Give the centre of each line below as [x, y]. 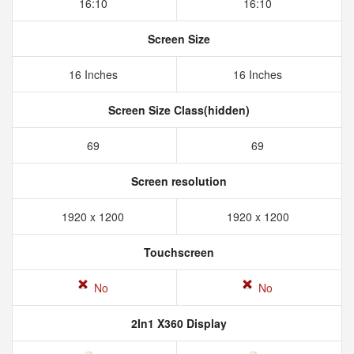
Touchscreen [177, 252]
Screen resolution [177, 181]
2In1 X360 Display [177, 323]
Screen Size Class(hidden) [177, 110]
